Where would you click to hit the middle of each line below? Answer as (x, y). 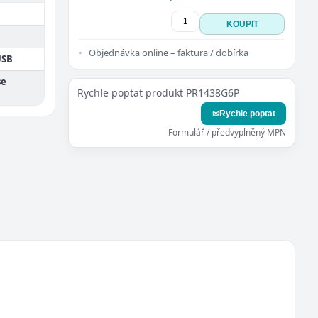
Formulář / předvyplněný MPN (227, 132)
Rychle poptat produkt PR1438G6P (158, 93)
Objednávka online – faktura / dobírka (169, 53)
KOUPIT (242, 24)
